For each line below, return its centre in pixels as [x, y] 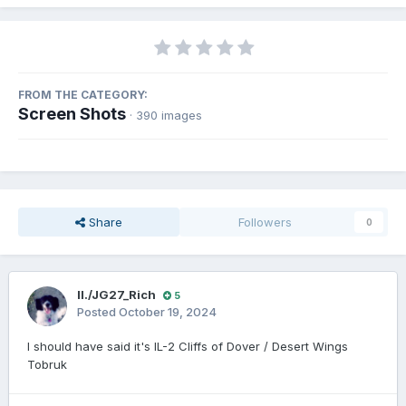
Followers [266, 222]
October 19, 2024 [168, 312]
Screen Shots [72, 114]
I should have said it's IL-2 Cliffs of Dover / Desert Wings [188, 347]
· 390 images [166, 116]
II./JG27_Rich [116, 295]
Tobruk [47, 365]
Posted [98, 312]
